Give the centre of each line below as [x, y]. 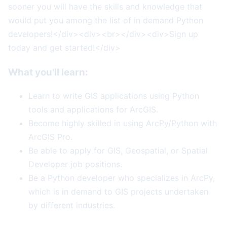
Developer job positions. [75, 164]
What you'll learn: [48, 72]
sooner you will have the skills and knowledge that [105, 6]
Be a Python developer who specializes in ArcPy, [122, 178]
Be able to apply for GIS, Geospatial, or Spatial [118, 151]
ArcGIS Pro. [50, 137]
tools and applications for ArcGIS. [93, 110]
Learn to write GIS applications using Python [114, 96]
